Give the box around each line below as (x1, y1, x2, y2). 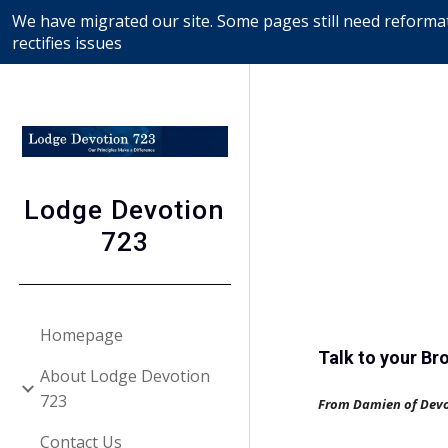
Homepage (40, 323, 123, 346)
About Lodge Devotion (40, 364, 210, 387)
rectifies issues (12, 32, 122, 54)
